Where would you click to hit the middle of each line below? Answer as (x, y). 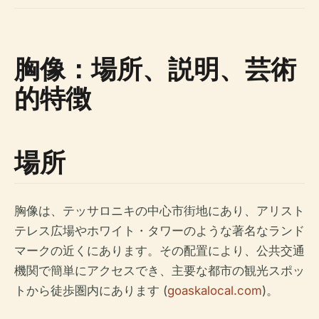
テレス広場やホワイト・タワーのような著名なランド (159, 230)
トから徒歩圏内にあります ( (91, 290)
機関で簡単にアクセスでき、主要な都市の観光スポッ (159, 270)
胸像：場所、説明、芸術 (155, 68)
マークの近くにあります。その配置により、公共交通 (159, 250)
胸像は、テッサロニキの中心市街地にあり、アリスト (159, 210)
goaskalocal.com (215, 290)
